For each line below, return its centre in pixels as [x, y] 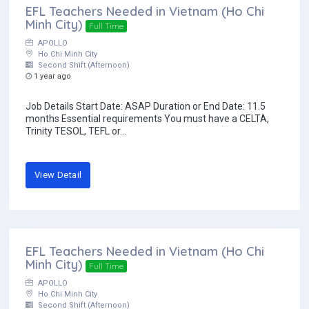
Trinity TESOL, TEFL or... [76, 131]
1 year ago [51, 77]
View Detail [58, 175]
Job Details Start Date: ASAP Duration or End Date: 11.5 [146, 107]
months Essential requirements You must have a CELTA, [147, 119]
